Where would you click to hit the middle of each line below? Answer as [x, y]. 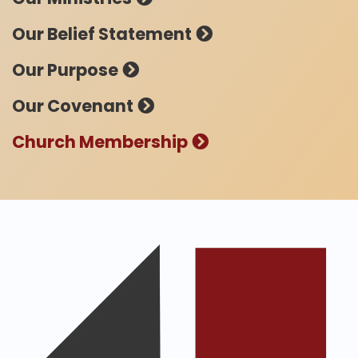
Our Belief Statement [102, 34]
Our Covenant [73, 106]
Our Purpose [65, 70]
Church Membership [100, 142]
